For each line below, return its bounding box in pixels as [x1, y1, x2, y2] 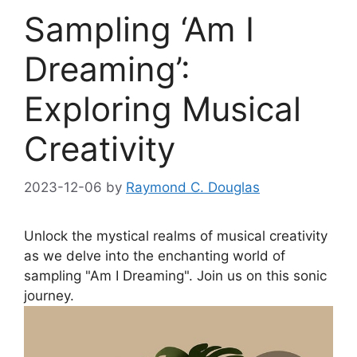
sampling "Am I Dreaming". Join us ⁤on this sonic [24, 268, 327, 284]
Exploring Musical [24, 88, 301, 129]
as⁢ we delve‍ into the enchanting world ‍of [24, 248, 285, 265]
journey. [24, 288, 74, 304]
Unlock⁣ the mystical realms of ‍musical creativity [24, 228, 328, 245]
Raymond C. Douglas [126, 179, 260, 196]
